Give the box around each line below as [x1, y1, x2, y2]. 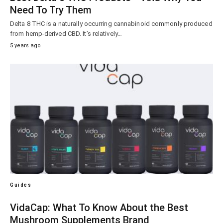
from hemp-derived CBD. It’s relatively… [10, 29, 122, 37]
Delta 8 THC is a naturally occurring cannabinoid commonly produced [10, 19, 213, 27]
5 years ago [10, 42, 41, 49]
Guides [10, 182, 31, 188]
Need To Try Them [10, 3, 92, 16]
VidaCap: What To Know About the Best [10, 202, 188, 214]
